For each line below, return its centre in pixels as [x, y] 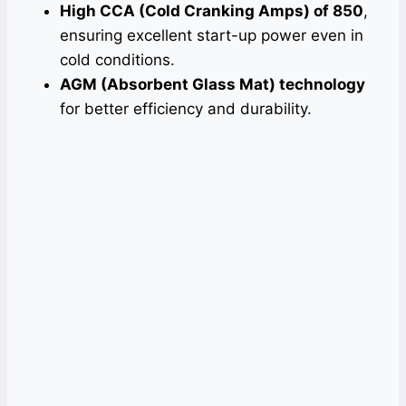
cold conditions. [117, 59]
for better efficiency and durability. [186, 108]
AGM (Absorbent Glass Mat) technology [213, 84]
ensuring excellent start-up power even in [212, 35]
